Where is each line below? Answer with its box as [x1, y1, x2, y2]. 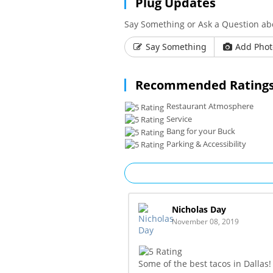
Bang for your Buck [165, 126, 235, 137]
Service [165, 113, 192, 124]
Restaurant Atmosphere [165, 101, 253, 112]
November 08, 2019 [172, 216, 239, 227]
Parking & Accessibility [165, 138, 246, 149]
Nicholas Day [172, 204, 226, 216]
